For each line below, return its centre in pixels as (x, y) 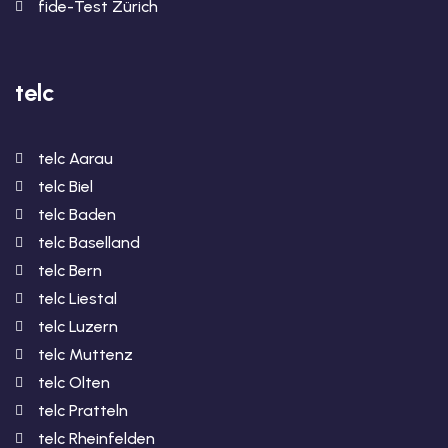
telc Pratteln (82, 410)
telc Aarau (75, 158)
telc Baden (76, 214)
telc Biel (65, 186)
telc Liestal (77, 298)
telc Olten (73, 382)
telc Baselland (88, 242)
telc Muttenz (85, 354)
